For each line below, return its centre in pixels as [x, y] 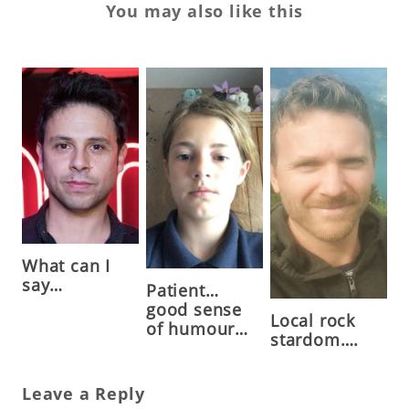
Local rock [312, 321]
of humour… [197, 328]
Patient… [182, 290]
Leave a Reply [83, 394]
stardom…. [315, 340]
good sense [194, 309]
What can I [66, 265]
